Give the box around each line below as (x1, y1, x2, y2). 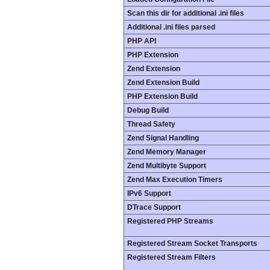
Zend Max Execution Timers (127, 175, 222, 184)
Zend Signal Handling (127, 134, 199, 142)
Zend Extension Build (127, 78, 199, 87)
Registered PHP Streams (127, 217, 213, 225)
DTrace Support (127, 203, 181, 212)
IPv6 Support (127, 189, 171, 198)
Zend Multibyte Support (127, 162, 206, 170)
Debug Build (127, 106, 169, 115)
